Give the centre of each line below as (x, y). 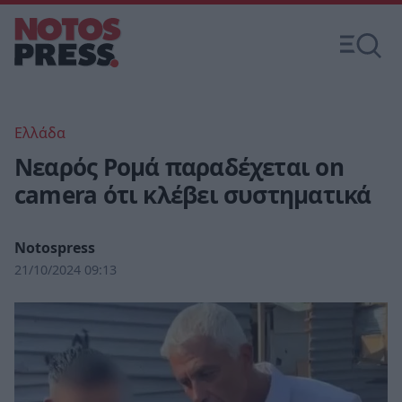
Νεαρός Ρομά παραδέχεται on (179, 167)
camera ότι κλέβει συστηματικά (193, 195)
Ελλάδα (40, 133)
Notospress (55, 248)
